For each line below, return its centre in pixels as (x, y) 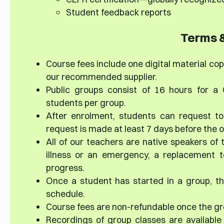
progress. (65, 167)
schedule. (65, 193)
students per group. (86, 102)
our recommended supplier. (101, 76)
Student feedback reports (118, 12)
